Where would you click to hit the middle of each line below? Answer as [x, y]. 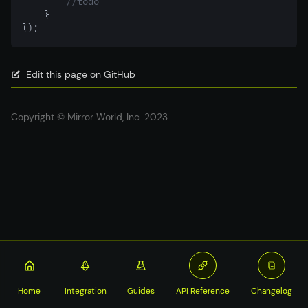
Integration [85, 291]
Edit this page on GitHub [81, 75]
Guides [141, 291]
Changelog [272, 291]
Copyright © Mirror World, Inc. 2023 [89, 117]
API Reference [203, 291]
